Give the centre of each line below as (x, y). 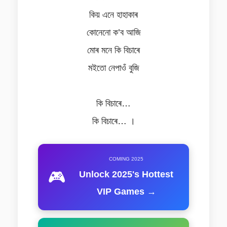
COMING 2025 (126, 159)
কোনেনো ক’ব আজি (113, 32)
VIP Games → (126, 192)
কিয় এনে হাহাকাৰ (113, 15)
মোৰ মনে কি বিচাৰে (113, 50)
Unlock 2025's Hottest (126, 174)
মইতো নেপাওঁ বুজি (113, 68)
